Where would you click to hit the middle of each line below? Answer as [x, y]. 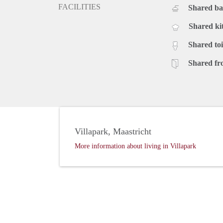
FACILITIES [79, 7]
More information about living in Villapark [135, 146]
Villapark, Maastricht [113, 132]
